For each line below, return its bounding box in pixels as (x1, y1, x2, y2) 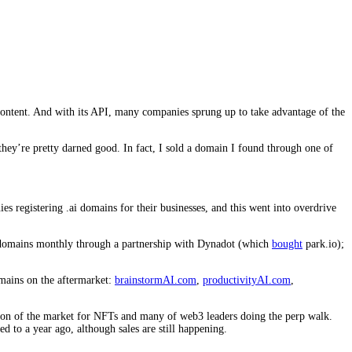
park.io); (302, 237, 344, 250)
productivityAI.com (203, 273, 291, 286)
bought (272, 237, 302, 250)
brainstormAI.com (115, 273, 196, 286)
